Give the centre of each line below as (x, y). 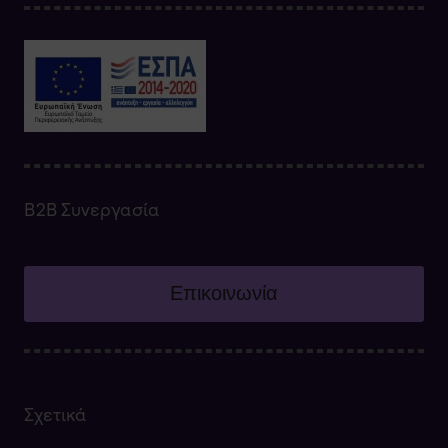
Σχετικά (55, 415)
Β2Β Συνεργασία (91, 210)
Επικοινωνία (224, 292)
